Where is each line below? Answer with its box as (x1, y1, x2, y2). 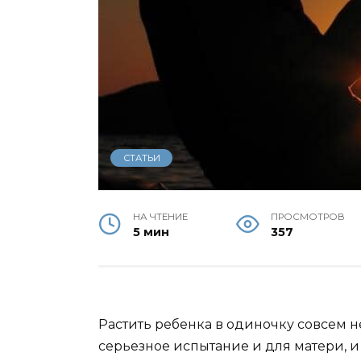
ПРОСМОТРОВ (271, 210, 346, 222)
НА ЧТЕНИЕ (133, 210, 189, 222)
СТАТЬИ (122, 151, 160, 164)
